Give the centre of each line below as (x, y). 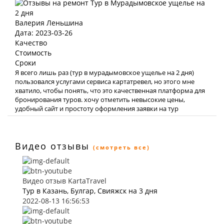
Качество (31, 43)
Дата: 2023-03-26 (44, 33)
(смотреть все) (121, 147)
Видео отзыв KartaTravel (64, 181)
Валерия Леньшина (49, 23)
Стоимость (33, 53)
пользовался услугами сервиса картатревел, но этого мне (105, 81)
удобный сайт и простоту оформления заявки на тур (97, 108)
